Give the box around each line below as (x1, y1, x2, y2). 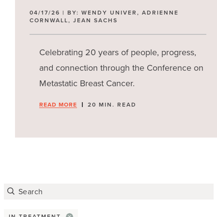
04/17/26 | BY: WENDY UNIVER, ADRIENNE (30, 8, 179, 17)
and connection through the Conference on (39, 62, 204, 74)
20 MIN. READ (88, 100, 137, 109)
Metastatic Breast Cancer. (39, 77, 135, 90)
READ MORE (39, 100, 77, 109)
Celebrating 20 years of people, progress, (39, 46, 197, 59)
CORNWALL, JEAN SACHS (30, 16, 118, 25)
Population (10, 32, 70, 49)
